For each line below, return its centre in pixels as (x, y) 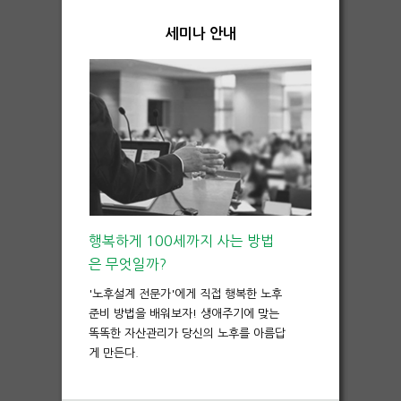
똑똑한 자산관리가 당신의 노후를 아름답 (187, 333)
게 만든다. (114, 353)
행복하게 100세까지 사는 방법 (181, 240)
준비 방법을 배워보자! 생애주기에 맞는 (184, 313)
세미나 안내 (200, 33)
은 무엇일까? (128, 264)
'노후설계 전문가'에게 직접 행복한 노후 (185, 294)
